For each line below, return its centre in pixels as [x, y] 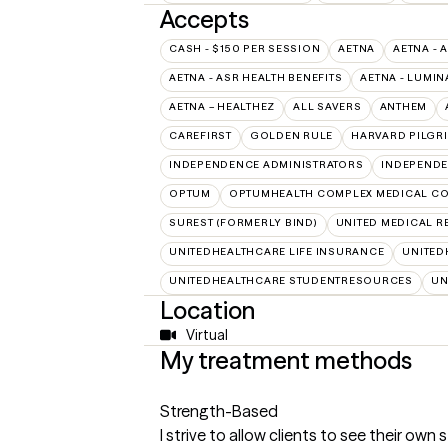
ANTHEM [403, 106]
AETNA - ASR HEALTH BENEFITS [256, 77]
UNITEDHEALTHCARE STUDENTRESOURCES [291, 280]
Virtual [206, 335]
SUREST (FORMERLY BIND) [243, 222]
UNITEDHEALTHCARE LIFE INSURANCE [277, 251]
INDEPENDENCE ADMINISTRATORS [266, 164]
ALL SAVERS [327, 106]
